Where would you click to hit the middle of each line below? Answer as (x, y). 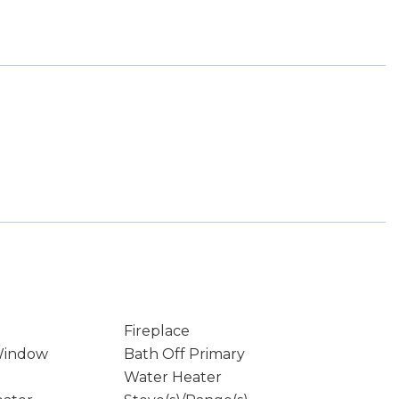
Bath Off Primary (184, 354)
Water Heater (172, 377)
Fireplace (156, 331)
